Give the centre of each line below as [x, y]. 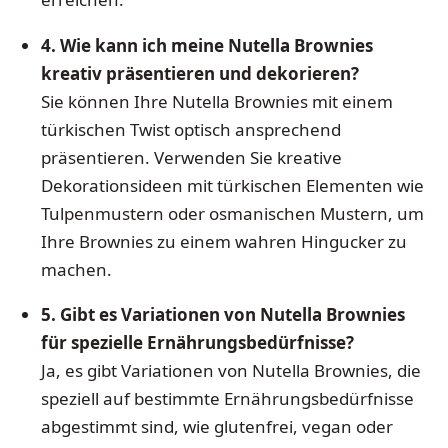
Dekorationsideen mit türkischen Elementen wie [232, 185]
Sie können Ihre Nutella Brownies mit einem [216, 101]
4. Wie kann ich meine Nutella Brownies [206, 45]
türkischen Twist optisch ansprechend [190, 129]
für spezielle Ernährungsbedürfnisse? [197, 343]
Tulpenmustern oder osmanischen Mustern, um [232, 213]
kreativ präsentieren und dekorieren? [199, 73]
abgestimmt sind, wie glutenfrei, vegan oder [216, 427]
